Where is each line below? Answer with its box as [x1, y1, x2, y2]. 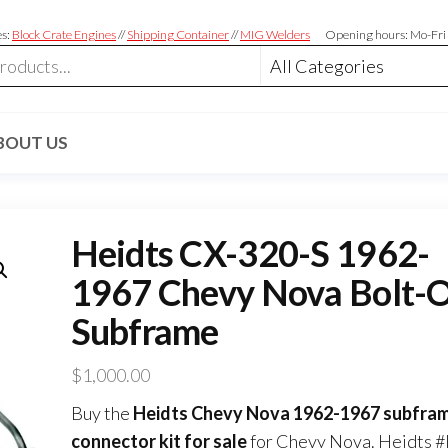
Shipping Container [127, 27, 229, 43]
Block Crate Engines [12, 27, 116, 43]
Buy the [70, 402, 133, 425]
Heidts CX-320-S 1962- [70, 231, 430, 276]
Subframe [70, 309, 219, 354]
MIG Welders [240, 27, 310, 43]
